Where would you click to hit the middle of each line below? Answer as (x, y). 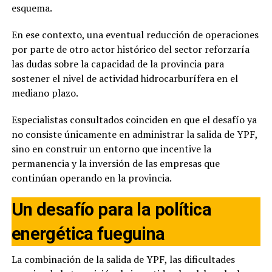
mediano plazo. (45, 93)
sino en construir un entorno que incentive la (111, 148)
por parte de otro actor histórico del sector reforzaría (130, 49)
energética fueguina (88, 233)
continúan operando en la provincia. (91, 178)
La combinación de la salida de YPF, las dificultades (123, 259)
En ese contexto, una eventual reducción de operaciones (135, 34)
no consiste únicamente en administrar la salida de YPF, (134, 134)
